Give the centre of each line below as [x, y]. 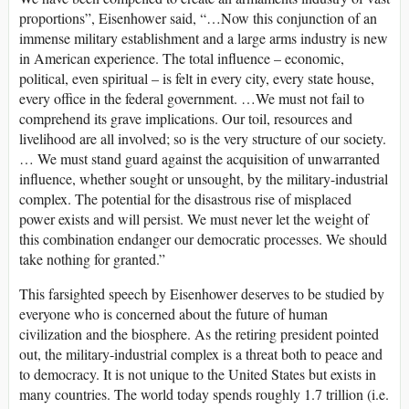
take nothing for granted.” [92, 259]
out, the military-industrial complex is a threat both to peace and [201, 354]
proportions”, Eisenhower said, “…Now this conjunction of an [198, 18]
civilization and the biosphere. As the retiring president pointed [199, 334]
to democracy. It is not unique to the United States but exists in [198, 374]
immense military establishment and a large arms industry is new [204, 38]
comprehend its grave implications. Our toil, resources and [186, 119]
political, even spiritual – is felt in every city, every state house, [197, 79]
